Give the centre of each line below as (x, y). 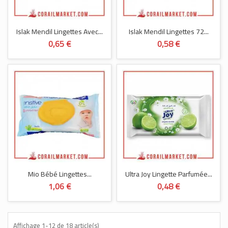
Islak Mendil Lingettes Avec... (60, 32)
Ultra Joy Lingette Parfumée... (168, 174)
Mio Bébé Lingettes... (60, 174)
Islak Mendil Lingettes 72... (168, 32)
